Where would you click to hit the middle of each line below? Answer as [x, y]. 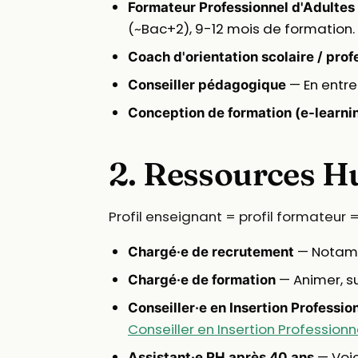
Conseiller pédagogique [207, 85]
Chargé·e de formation [202, 280]
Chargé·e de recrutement [211, 252]
